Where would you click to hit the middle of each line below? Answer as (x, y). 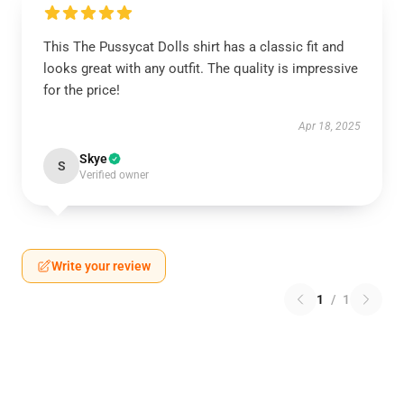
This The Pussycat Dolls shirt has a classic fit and (193, 47)
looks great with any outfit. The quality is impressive (201, 69)
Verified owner (114, 175)
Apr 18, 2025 (330, 126)
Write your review (101, 266)
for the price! (82, 90)
